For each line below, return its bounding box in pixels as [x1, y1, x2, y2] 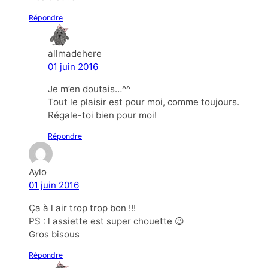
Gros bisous [29, 228, 80, 240]
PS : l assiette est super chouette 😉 [29, 215, 184, 227]
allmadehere [48, 48, 102, 60]
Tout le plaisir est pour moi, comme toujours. [48, 96, 239, 108]
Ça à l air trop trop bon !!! [29, 202, 136, 214]
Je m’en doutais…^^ [48, 83, 130, 95]
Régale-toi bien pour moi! [48, 109, 157, 121]
